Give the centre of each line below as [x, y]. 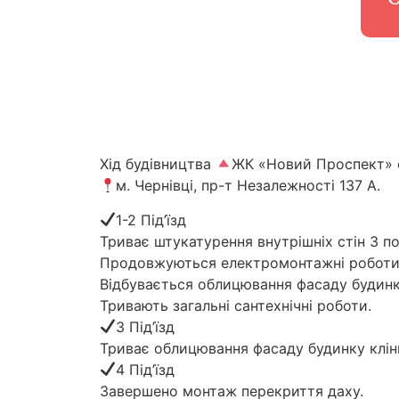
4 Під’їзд [146, 369]
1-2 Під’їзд [151, 220]
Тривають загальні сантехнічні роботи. [236, 305]
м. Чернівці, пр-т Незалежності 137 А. [248, 186]
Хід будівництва [158, 164]
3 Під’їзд [146, 326]
